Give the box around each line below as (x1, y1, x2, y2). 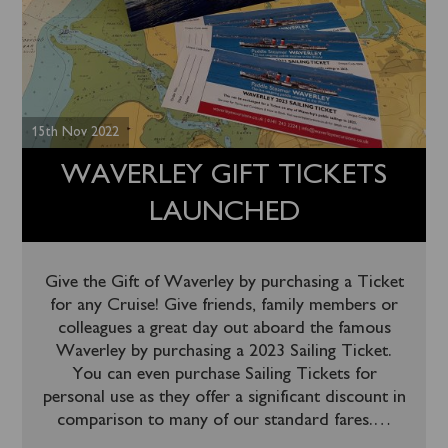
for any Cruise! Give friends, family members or (50, 297, 398, 314)
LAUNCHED (148, 199, 300, 227)
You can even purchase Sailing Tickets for (71, 366, 377, 383)
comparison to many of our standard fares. (57, 412, 373, 429)
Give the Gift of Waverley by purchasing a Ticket (44, 274, 404, 291)
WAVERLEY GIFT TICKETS (61, 162, 387, 190)
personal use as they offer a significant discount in (42, 389, 406, 406)
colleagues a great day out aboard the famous (57, 320, 391, 337)
